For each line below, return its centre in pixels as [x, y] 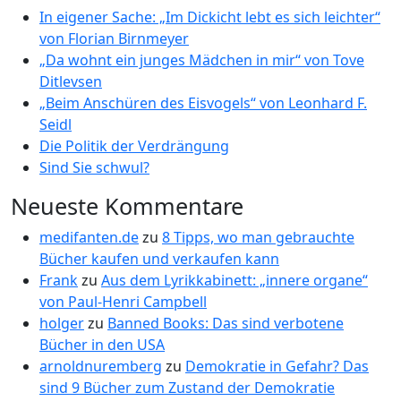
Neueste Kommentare [127, 206]
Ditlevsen [71, 81]
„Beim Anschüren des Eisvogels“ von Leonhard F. [203, 103]
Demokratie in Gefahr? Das [277, 366]
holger [62, 323]
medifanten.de [89, 237]
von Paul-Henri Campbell [123, 302]
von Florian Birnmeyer [114, 38]
